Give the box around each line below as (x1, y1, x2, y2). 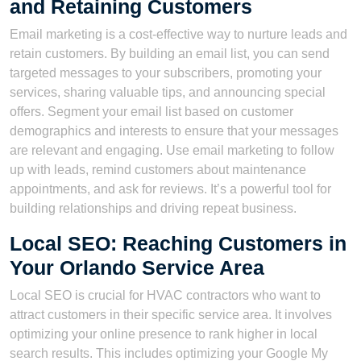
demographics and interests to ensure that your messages (10, 123, 338, 138)
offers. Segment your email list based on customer (10, 104, 293, 118)
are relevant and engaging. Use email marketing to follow (10, 143, 334, 157)
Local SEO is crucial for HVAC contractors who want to (10, 288, 321, 302)
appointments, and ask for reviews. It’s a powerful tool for (10, 181, 331, 196)
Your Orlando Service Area (10, 255, 264, 279)
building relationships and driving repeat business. (10, 201, 297, 215)
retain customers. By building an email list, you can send (10, 46, 330, 60)
